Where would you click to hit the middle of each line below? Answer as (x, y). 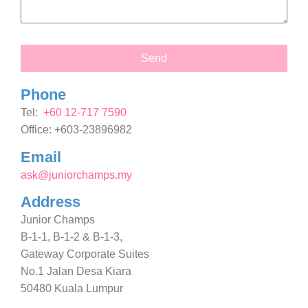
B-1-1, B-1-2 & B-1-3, (71, 236)
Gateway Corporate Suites (85, 254)
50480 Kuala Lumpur (72, 288)
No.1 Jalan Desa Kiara (76, 271)
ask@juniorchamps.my (76, 175)
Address (51, 201)
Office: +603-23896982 (76, 130)
